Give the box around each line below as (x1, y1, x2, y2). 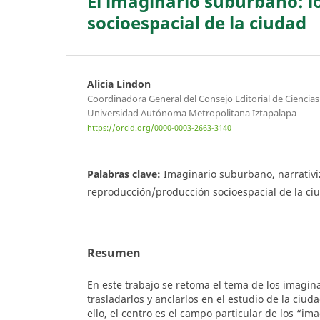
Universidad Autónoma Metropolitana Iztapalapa (87, 106, 296, 119)
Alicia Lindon (87, 76, 151, 91)
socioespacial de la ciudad (87, 10, 306, 34)
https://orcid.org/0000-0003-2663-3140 (87, 123, 231, 134)
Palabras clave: (87, 167, 164, 181)
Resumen (87, 245, 141, 261)
